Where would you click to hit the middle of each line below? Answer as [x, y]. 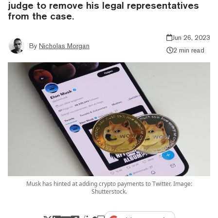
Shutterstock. [109, 191]
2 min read [189, 50]
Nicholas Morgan [64, 45]
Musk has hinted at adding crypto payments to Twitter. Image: [109, 183]
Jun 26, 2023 [191, 37]
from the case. [41, 16]
